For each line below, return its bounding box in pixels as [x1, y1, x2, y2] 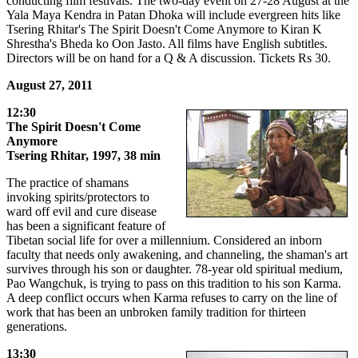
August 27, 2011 [6, 78, 93, 93]
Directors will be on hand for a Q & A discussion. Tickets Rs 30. [6, 51, 331, 66]
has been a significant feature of [6, 219, 165, 233]
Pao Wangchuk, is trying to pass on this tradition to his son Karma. [6, 276, 341, 291]
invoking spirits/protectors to [6, 190, 149, 205]
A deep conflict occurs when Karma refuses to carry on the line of [6, 291, 337, 305]
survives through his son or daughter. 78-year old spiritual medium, [6, 262, 343, 276]
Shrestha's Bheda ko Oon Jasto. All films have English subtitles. [6, 37, 328, 51]
